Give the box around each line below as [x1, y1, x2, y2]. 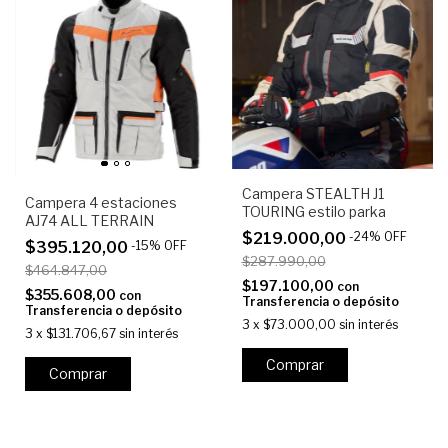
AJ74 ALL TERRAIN [25, 212, 154, 230]
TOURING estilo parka [241, 203, 386, 221]
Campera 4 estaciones [25, 194, 177, 212]
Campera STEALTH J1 [241, 185, 384, 203]
